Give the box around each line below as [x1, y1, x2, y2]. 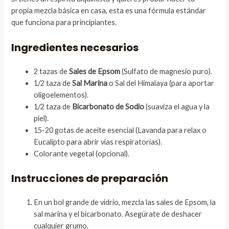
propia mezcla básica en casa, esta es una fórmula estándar [11, 6, 207, 15]
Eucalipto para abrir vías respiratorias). [34, 138, 163, 147]
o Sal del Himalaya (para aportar [107, 79, 215, 88]
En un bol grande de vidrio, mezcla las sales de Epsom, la [34, 198, 216, 207]
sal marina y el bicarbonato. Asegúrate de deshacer [34, 210, 202, 219]
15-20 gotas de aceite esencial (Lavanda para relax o [34, 126, 207, 135]
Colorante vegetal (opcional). [34, 149, 130, 158]
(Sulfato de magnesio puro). [120, 67, 213, 76]
